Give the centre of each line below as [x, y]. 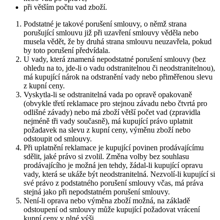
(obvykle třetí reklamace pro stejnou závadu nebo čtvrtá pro [115, 103]
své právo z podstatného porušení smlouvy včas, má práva [113, 183]
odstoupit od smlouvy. [58, 138]
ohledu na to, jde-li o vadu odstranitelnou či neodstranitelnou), [119, 68]
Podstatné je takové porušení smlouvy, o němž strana [105, 24]
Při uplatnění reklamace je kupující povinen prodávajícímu [114, 147]
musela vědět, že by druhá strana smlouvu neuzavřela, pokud [118, 41]
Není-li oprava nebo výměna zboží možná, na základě [107, 200]
